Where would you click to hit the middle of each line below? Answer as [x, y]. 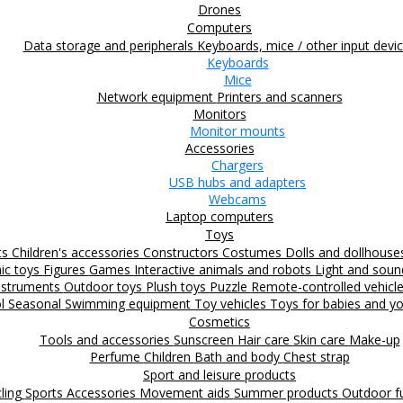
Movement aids [186, 392]
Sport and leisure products [219, 374]
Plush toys [177, 286]
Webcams [237, 199]
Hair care [265, 339]
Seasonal [36, 303]
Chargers [237, 165]
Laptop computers [219, 216]
